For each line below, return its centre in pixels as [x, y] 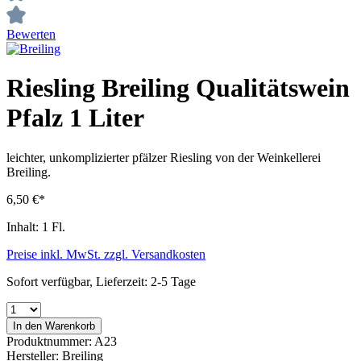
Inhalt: [24, 226]
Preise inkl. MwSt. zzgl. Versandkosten [106, 254]
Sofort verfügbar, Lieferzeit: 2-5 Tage [101, 281]
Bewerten [31, 34]
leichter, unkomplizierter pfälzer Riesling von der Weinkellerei [164, 157]
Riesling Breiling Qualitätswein [178, 88]
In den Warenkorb [54, 326]
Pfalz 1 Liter [75, 118]
